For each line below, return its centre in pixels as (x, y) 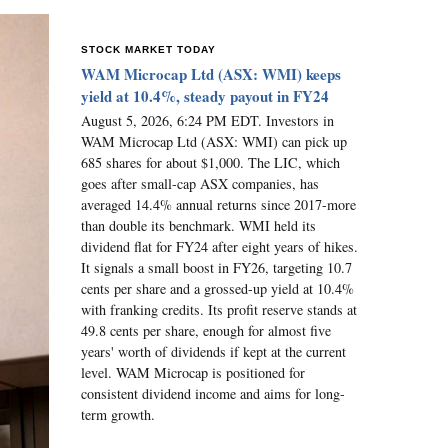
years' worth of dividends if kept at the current (213, 351)
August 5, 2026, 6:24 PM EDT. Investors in (207, 120)
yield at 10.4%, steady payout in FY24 (205, 96)
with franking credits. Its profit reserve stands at (219, 309)
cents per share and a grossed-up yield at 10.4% (217, 288)
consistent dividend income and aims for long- (213, 393)
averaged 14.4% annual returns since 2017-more (218, 204)
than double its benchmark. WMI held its (198, 225)
